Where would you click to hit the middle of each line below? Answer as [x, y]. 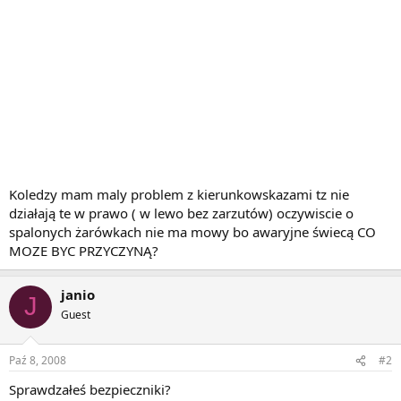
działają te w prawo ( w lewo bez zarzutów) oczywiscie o [181, 213]
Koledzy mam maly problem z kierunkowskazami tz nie [179, 194]
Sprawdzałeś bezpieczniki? [90, 390]
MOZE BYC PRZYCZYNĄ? [84, 250]
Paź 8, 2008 [38, 361]
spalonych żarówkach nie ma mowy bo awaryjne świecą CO [192, 231]
